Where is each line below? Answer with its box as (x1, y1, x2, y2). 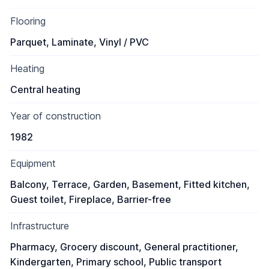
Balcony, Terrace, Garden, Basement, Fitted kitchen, (10, 178, 250, 190)
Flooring (10, 15, 46, 27)
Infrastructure (10, 220, 69, 232)
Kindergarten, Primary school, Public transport (10, 256, 222, 268)
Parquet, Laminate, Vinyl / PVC (10, 36, 149, 48)
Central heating (10, 83, 80, 95)
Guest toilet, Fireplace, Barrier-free (10, 193, 171, 205)
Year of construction (10, 110, 101, 122)
